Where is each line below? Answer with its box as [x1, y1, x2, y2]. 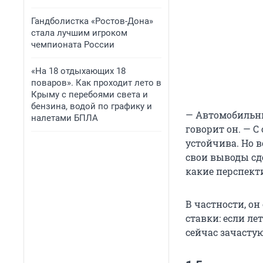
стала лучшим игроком [31, 28, 127, 38]
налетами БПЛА [31, 113, 98, 123]
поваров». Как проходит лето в [31, 77, 161, 88]
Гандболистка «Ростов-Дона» [31, 16, 153, 26]
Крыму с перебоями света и [31, 89, 148, 100]
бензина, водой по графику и [31, 101, 152, 112]
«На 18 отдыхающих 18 [31, 66, 126, 76]
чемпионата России [31, 39, 114, 50]
